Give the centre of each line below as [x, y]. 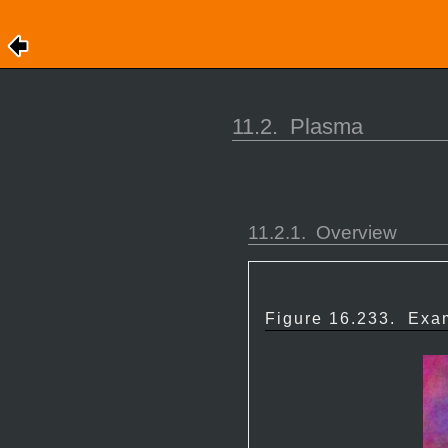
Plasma [326, 126]
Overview [356, 232]
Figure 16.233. [336, 318]
